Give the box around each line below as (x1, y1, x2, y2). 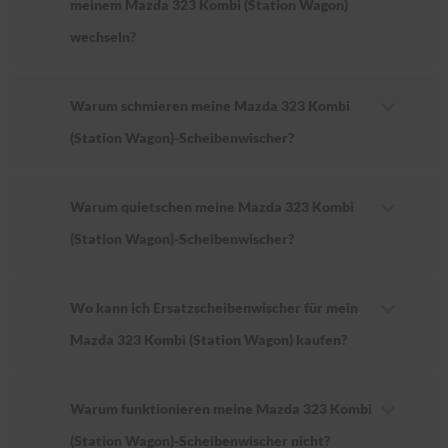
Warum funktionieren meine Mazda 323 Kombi (70, 400, 372, 418)
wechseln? (70, 28, 136, 46)
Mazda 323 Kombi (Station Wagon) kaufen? (70, 331, 347, 349)
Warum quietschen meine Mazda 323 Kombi (70, 198, 354, 216)
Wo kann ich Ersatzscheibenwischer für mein (70, 299, 358, 317)
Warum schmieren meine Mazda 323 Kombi (70, 97, 350, 115)
